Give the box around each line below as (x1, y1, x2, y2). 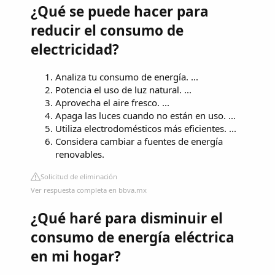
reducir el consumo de (31, 21, 184, 41)
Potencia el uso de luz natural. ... (55, 83, 192, 96)
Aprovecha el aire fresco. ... (55, 96, 169, 109)
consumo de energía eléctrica (31, 227, 234, 247)
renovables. (55, 147, 104, 160)
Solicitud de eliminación (41, 171, 117, 181)
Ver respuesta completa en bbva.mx (31, 185, 147, 195)
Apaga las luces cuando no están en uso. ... (55, 109, 236, 122)
